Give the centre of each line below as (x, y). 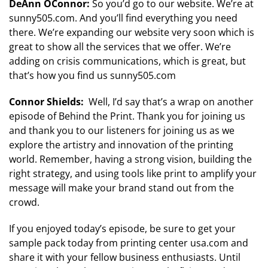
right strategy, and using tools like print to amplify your (133, 174)
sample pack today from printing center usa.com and (129, 243)
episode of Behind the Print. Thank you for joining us (127, 116)
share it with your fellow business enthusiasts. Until (125, 258)
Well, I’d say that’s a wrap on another (170, 102)
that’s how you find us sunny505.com (92, 76)
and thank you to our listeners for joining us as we (122, 131)
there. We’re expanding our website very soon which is (132, 33)
